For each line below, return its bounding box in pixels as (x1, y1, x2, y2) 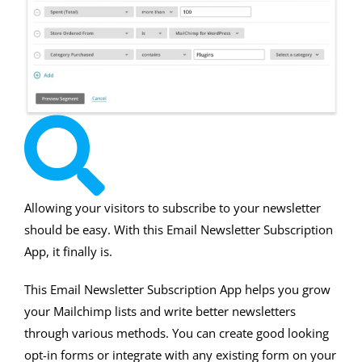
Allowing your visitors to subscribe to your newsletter (24, 199, 321, 216)
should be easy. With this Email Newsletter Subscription (24, 221, 333, 238)
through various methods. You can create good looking (24, 324, 329, 341)
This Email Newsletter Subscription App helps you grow (24, 280, 330, 297)
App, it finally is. (24, 242, 112, 259)
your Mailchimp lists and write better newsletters (24, 302, 296, 319)
